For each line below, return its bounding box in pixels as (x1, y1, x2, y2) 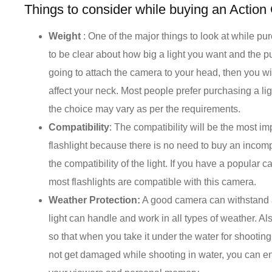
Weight (49, 30, 81, 41)
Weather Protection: (49, 194, 141, 205)
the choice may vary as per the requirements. (49, 103, 241, 114)
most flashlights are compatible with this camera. (49, 176, 257, 187)
